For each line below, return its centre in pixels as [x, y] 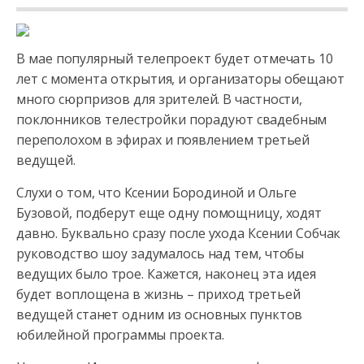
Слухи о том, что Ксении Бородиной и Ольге [156, 193]
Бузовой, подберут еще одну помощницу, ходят [169, 213]
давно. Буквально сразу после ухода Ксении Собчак [179, 233]
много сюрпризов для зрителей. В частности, [159, 99]
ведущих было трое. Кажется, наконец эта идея [166, 274]
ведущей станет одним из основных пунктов [160, 314]
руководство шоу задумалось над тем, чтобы [160, 253]
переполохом [59, 140]
